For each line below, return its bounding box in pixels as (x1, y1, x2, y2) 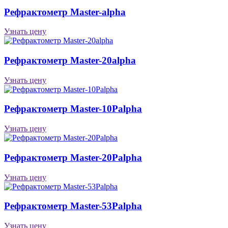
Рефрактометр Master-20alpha (4, 54, 136, 66)
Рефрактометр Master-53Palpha (4, 201, 142, 212)
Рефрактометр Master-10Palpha (4, 103, 142, 115)
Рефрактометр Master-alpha (4, 6, 126, 17)
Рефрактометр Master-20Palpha (4, 152, 142, 163)
